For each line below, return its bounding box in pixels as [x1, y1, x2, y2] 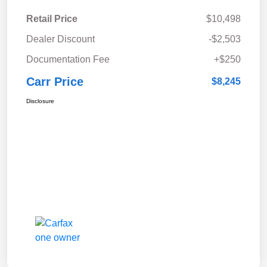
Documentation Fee [26, 54, 110, 65]
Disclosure [26, 98, 54, 105]
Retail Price [26, 14, 77, 24]
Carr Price [26, 75, 83, 89]
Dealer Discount [26, 34, 95, 45]
